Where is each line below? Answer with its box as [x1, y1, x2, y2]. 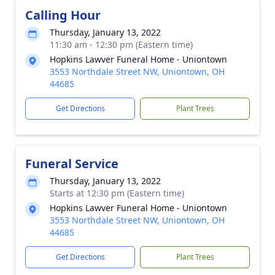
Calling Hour [25, 7, 101, 23]
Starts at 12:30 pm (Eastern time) [50, 187, 184, 199]
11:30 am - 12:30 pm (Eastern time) [50, 39, 193, 50]
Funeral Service [25, 155, 118, 172]
